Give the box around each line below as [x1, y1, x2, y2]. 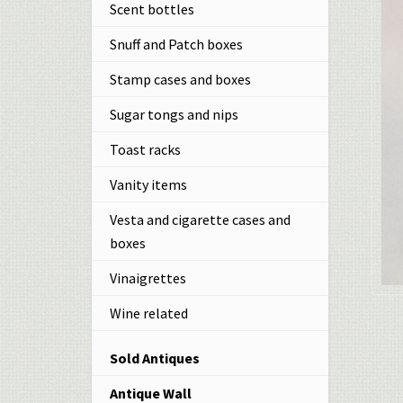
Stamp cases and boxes [110, 70, 251, 88]
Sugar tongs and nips [110, 105, 238, 123]
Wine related [110, 304, 188, 322]
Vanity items [110, 175, 187, 193]
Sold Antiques [110, 348, 200, 367]
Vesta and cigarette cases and [110, 210, 291, 228]
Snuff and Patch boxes [110, 35, 243, 53]
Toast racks [110, 140, 181, 158]
